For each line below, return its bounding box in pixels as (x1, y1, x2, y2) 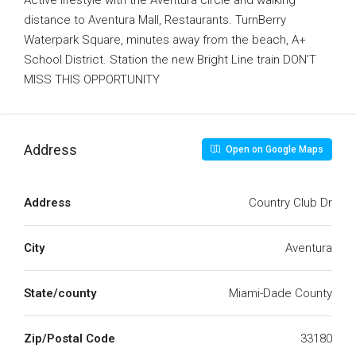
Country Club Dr (249, 195, 332, 210)
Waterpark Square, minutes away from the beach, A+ (24, 33, 306, 47)
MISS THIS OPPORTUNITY (24, 72, 160, 87)
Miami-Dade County (229, 286, 332, 300)
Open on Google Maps (223, 144, 323, 155)
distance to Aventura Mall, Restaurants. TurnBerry (24, 13, 286, 27)
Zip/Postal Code (24, 331, 115, 346)
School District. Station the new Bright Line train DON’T (24, 52, 316, 67)
